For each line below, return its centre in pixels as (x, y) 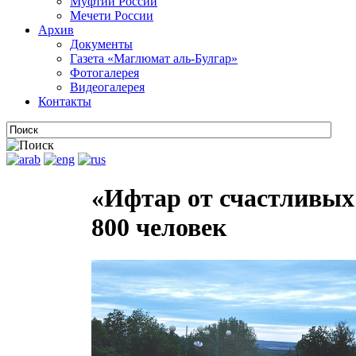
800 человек (159, 228)
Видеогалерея (107, 87)
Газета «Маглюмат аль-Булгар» (154, 58)
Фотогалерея (104, 73)
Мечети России (112, 15)
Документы (101, 44)
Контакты (65, 101)
